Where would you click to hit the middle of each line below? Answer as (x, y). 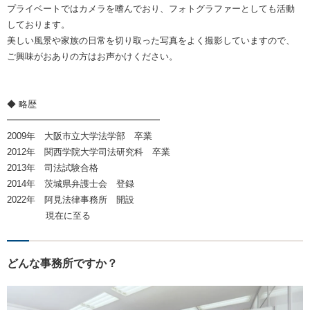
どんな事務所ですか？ (62, 264)
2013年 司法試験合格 (53, 168)
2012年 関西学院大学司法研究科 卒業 (89, 152)
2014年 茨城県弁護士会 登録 (71, 184)
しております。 (38, 25)
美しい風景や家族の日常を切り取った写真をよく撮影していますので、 (151, 41)
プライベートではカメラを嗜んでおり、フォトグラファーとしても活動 (151, 9)
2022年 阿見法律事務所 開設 (71, 200)
